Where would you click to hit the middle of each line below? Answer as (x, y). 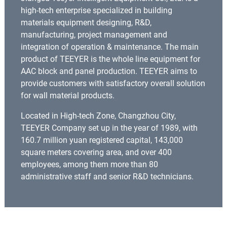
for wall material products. (67, 95)
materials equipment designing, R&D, (86, 22)
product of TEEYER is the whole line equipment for (110, 59)
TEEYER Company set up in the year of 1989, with (109, 128)
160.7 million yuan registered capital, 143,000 (102, 140)
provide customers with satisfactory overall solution (113, 83)
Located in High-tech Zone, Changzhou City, (98, 116)
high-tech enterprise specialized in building (96, 10)
